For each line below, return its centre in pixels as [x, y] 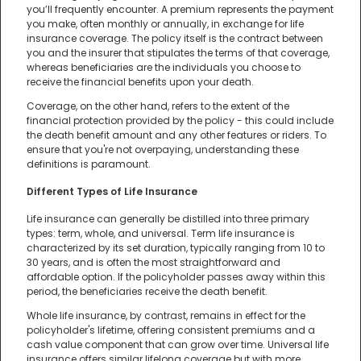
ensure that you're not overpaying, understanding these [163, 150]
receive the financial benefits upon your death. [140, 82]
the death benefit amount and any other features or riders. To [176, 135]
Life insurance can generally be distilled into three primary [168, 219]
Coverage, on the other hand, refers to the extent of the [158, 106]
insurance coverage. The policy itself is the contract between [175, 39]
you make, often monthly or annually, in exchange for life [165, 24]
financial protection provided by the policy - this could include [180, 121]
